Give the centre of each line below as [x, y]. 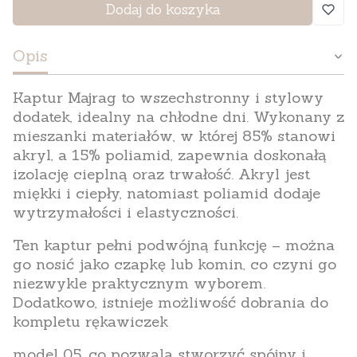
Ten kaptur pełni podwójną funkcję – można [174, 245]
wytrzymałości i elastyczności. [126, 212]
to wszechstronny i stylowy [220, 98]
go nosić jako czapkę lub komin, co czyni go [175, 264]
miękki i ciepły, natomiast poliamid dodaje [167, 193]
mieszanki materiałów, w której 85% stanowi [174, 136]
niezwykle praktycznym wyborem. [139, 283]
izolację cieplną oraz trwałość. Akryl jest [161, 174]
